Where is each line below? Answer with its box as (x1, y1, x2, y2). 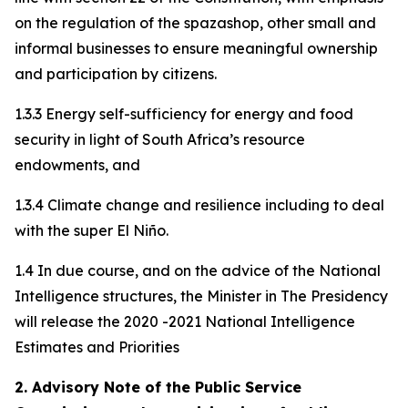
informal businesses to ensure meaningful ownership (15, 39, 378, 57)
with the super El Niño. (15, 221, 168, 240)
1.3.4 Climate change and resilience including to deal (15, 196, 384, 214)
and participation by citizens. (15, 65, 217, 83)
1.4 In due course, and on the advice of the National (15, 261, 381, 280)
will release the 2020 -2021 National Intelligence (15, 312, 355, 331)
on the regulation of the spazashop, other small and (15, 14, 376, 32)
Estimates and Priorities (15, 338, 179, 356)
